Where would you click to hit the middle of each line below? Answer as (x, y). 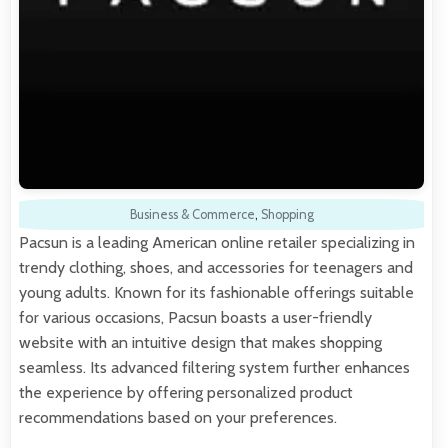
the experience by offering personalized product (186, 392)
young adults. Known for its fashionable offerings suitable (216, 292)
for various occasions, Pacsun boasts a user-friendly (195, 317)
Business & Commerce (192, 214)
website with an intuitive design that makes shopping (200, 342)
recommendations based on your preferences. (178, 417)
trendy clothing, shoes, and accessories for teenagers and (216, 267)
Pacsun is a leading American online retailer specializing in (217, 242)
